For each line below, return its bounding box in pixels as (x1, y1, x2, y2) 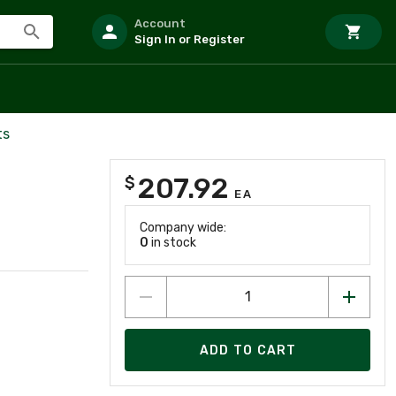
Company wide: (140, 220, 226, 235)
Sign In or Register (134, 33, 245, 46)
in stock (148, 235, 196, 250)
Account (134, 17, 186, 30)
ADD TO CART (199, 342, 297, 358)
